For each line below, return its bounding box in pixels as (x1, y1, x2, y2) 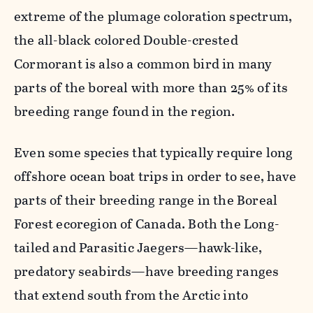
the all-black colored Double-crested (14, 29, 238, 50)
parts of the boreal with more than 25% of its (14, 77, 289, 98)
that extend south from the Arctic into (14, 284, 249, 305)
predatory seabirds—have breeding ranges (14, 261, 279, 282)
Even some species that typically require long (14, 142, 293, 163)
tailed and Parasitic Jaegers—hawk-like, (14, 237, 263, 258)
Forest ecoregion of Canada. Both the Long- (14, 213, 279, 234)
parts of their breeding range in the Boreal (14, 189, 278, 210)
